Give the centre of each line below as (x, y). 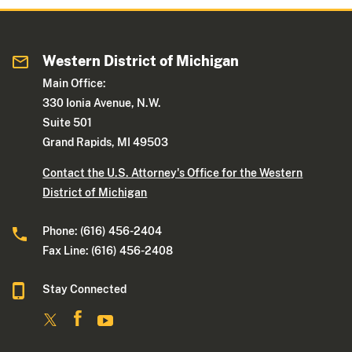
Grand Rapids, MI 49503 (106, 143)
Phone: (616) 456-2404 (103, 231)
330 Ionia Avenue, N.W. (102, 103)
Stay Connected (85, 290)
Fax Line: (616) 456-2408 (108, 251)
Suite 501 (68, 123)
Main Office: (75, 84)
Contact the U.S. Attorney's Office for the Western (173, 173)
